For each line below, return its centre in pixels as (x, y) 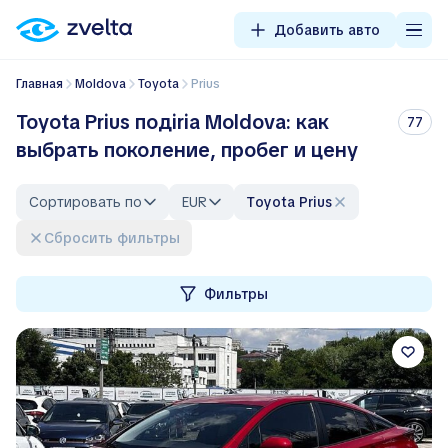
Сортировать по (85, 202)
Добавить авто (327, 30)
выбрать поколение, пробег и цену (187, 150)
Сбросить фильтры (117, 238)
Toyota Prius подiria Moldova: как (172, 122)
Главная (42, 84)
